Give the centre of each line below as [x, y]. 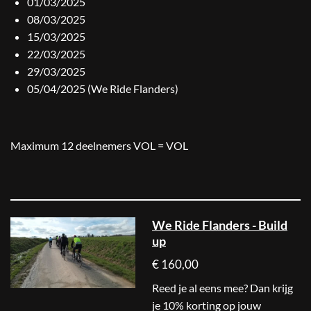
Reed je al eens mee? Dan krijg [222, 288]
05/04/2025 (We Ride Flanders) [103, 89]
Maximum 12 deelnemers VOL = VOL [99, 146]
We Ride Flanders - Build [220, 225]
